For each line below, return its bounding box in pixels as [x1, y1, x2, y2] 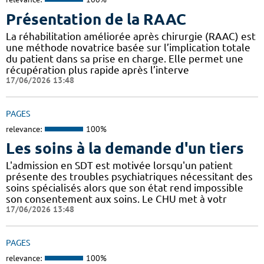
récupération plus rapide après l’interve [6, 64, 189, 75]
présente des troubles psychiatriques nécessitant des [6, 171, 253, 183]
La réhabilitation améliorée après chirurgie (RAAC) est [6, 30, 256, 42]
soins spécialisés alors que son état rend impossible [6, 182, 243, 194]
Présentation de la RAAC [6, 10, 186, 28]
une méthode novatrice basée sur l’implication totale [6, 41, 250, 53]
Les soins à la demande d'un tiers [6, 140, 244, 157]
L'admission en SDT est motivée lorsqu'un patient [6, 160, 233, 171]
